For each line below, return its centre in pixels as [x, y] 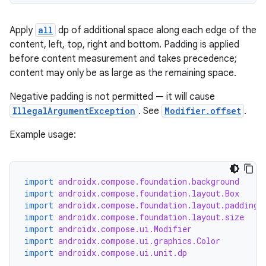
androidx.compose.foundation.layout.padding [158, 205]
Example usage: [43, 135]
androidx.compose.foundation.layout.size [151, 217]
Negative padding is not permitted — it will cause [112, 97]
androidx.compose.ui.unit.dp [123, 253]
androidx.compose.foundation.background [149, 181]
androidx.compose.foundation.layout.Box [149, 193]
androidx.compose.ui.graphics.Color [139, 241]
